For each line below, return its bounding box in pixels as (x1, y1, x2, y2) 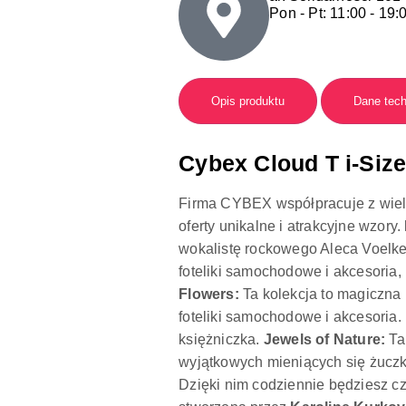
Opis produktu (211, 94, 285, 109)
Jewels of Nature (263, 332, 381, 348)
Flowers (179, 286, 235, 303)
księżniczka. (179, 332, 264, 348)
